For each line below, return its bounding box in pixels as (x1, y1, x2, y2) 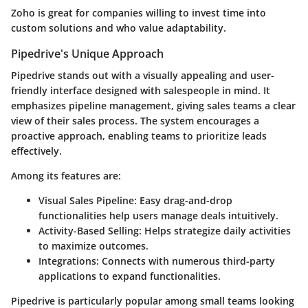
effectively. (11, 144, 62, 158)
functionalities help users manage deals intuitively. (38, 209, 278, 223)
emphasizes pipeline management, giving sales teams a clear (11, 99, 296, 113)
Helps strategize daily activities (142, 224, 291, 238)
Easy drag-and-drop (137, 194, 232, 208)
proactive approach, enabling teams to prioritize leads (11, 129, 267, 143)
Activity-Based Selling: (38, 224, 142, 238)
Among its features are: (11, 169, 121, 183)
